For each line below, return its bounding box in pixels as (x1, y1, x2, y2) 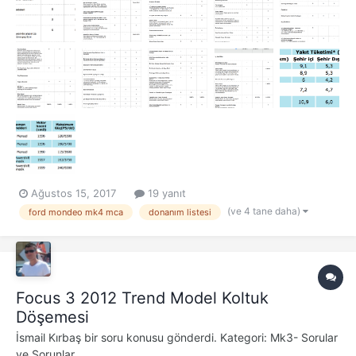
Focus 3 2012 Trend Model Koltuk (16, 288, 269, 308)
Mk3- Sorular (270, 331, 338, 345)
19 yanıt (145, 186, 186, 199)
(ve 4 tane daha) (227, 204, 303, 217)
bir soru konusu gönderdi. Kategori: (81, 331, 270, 345)
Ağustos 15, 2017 (31, 186, 116, 199)
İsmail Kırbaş (16, 331, 81, 345)
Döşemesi (16, 308, 89, 327)
